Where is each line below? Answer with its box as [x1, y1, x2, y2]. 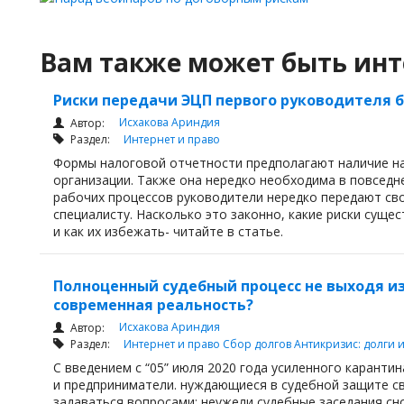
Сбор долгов [223, 336, 294, 352]
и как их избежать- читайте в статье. [53, 222, 287, 240]
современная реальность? [53, 295, 253, 315]
